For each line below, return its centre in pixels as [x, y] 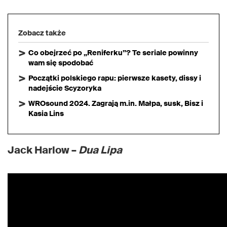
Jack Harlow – [43, 150]
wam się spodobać [61, 63]
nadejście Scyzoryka [65, 88]
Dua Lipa [100, 150]
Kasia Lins [46, 114]
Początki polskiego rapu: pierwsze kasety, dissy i [115, 78]
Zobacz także [42, 33]
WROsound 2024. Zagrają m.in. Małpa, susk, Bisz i [116, 104]
